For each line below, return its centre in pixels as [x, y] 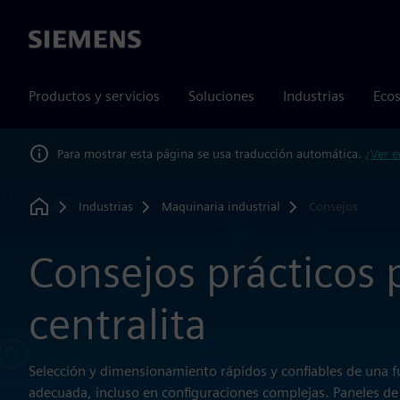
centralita [118, 324]
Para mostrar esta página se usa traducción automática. [211, 153]
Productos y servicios [94, 96]
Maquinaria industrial [221, 206]
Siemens [54, 40]
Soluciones [221, 96]
